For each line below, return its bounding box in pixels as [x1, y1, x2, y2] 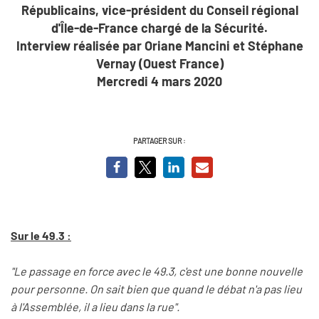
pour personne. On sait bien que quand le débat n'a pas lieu [11, 282, 302, 296]
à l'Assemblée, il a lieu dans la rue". [11, 300, 179, 314]
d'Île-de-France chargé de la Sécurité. [51, 19, 268, 36]
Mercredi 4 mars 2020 [97, 73, 222, 89]
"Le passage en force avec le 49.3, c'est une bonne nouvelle [11, 264, 303, 278]
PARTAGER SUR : [133, 135, 186, 145]
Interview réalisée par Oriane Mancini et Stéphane [16, 37, 303, 53]
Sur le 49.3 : [11, 228, 71, 242]
